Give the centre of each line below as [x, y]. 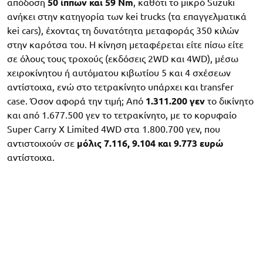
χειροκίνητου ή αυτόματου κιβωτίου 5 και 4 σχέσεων [119, 73]
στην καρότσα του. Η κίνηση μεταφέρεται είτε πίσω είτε [125, 45]
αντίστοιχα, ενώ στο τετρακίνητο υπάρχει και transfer [120, 87]
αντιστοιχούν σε [42, 144]
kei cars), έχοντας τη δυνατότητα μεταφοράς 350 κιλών [123, 31]
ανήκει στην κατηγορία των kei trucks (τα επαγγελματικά [127, 17]
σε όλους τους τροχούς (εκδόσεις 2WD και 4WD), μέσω [123, 59]
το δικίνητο [229, 101]
